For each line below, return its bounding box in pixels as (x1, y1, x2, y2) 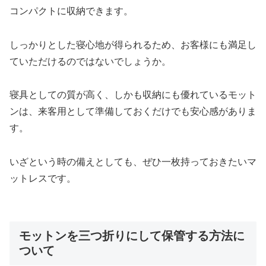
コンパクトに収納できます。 (9, 5, 133, 16)
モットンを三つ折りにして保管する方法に (19, 229, 245, 242)
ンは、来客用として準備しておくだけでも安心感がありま (9, 106, 256, 117)
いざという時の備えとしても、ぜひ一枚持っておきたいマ (9, 157, 256, 167)
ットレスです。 (9, 173, 76, 184)
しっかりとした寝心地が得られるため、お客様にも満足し (9, 39, 256, 50)
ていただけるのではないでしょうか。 (9, 56, 171, 66)
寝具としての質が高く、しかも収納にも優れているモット (9, 90, 256, 100)
